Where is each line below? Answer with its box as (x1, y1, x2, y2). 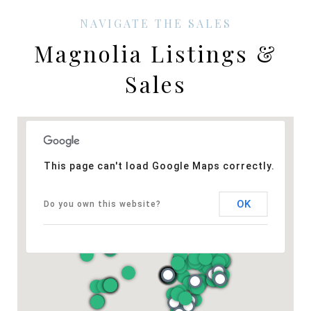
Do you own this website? (43, 199, 161, 210)
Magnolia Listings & (34, 38, 277, 69)
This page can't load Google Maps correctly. (43, 160, 275, 172)
